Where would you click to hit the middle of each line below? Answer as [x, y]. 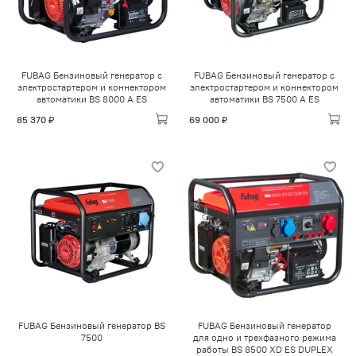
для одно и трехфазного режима [264, 338]
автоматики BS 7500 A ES [264, 99]
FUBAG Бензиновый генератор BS [92, 326]
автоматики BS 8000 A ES [92, 99]
